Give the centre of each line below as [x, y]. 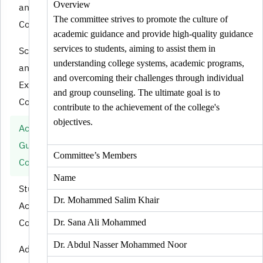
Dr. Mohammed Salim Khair [106, 200]
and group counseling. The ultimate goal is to [136, 92]
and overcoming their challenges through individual [148, 77]
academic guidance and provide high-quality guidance [153, 33]
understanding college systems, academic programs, [149, 63]
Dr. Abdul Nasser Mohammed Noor [120, 244]
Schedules [41, 51]
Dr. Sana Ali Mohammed [100, 222]
